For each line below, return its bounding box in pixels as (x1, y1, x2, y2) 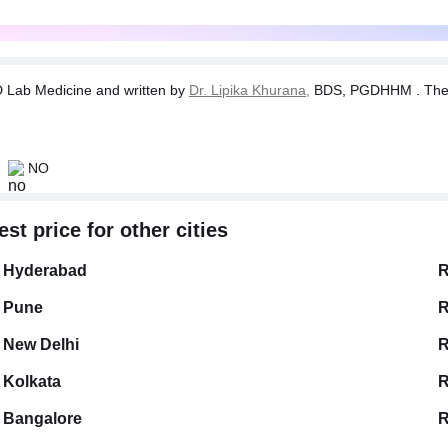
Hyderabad (3, 262, 87, 279)
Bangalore (3, 410, 82, 427)
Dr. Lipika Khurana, (189, 82, 310, 98)
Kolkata (3, 373, 61, 390)
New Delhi (3, 336, 79, 353)
